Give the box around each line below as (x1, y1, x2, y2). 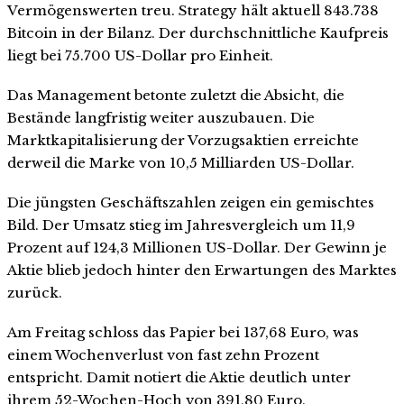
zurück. (7, 283, 62, 301)
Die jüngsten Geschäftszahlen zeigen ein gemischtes (7, 193, 374, 211)
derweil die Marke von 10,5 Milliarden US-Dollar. (7, 154, 354, 172)
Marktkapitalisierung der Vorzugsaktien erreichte (7, 132, 359, 150)
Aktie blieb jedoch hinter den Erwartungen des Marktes (7, 261, 397, 279)
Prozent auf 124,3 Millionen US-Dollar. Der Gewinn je (7, 238, 387, 256)
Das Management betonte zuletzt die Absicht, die (7, 87, 344, 105)
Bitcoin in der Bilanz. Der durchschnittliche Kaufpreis (7, 24, 389, 42)
